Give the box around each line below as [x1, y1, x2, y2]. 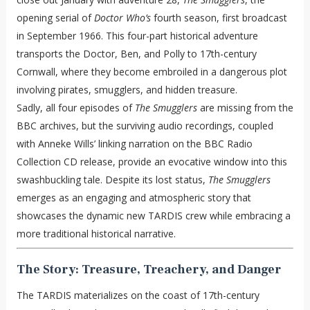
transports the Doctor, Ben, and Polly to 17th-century [16, 46, 257, 60]
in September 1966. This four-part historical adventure [16, 28, 258, 42]
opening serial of [16, 10, 94, 24]
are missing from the [197, 100, 293, 114]
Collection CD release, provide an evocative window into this [16, 154, 287, 168]
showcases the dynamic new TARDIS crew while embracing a [16, 208, 291, 222]
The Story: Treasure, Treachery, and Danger [16, 261, 281, 277]
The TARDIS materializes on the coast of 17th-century [16, 288, 259, 302]
